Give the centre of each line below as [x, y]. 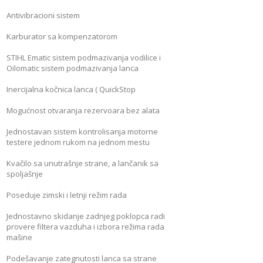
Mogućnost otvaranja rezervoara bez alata [83, 110]
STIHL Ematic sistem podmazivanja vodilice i [84, 57]
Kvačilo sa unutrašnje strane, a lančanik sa [83, 163]
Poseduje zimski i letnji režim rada [67, 195]
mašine [20, 237]
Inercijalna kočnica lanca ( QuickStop [71, 89]
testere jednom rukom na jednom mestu [78, 142]
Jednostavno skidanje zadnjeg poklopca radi [86, 216]
